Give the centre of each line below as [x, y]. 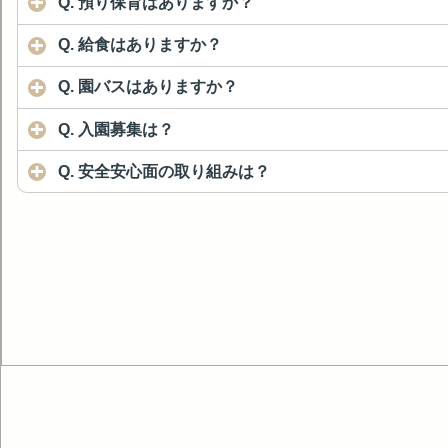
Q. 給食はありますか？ [140, 45]
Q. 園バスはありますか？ [148, 87]
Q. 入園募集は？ [116, 129]
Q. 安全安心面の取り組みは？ [164, 171]
